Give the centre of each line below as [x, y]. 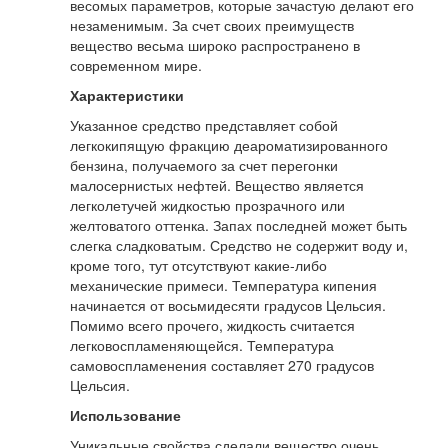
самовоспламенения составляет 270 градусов [222, 365]
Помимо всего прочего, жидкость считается [212, 325]
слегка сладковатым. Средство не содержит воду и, [239, 245]
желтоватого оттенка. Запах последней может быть [238, 225]
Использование [125, 415]
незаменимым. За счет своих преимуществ [212, 25]
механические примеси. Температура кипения [223, 285]
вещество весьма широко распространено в [215, 45]
